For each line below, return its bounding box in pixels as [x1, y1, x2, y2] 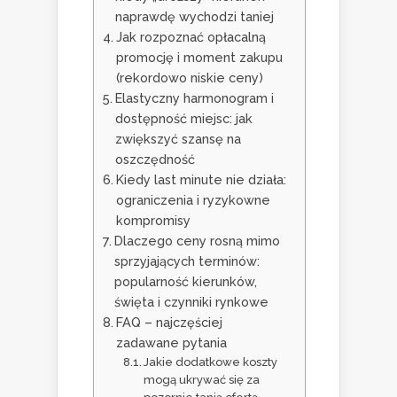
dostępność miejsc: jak [114, 111, 253, 127]
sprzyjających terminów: [113, 253, 260, 269]
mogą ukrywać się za [144, 373, 261, 387]
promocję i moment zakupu [115, 50, 283, 66]
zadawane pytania [115, 335, 227, 351]
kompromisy [115, 213, 191, 229]
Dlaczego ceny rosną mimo [113, 233, 280, 249]
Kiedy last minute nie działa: [115, 172, 286, 188]
